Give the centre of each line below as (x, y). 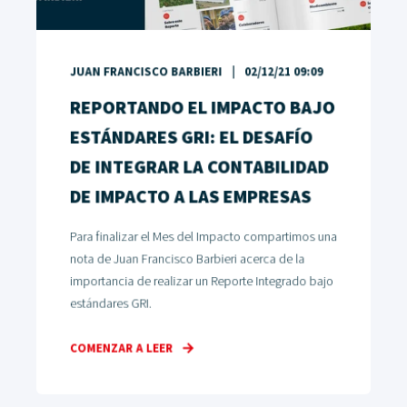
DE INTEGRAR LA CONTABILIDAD (199, 168)
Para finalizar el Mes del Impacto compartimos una (203, 238)
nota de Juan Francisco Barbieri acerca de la (187, 260)
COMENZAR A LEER (121, 349)
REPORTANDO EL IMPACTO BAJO (203, 109)
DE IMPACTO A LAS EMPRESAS (190, 198)
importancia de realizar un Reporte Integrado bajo (201, 282)
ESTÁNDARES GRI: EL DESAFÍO (191, 138)
